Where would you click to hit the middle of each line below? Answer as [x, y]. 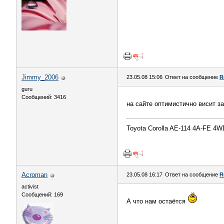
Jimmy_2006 [40, 77]
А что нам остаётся [157, 201]
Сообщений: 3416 [44, 97]
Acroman [34, 175]
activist [30, 186]
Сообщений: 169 [42, 194]
